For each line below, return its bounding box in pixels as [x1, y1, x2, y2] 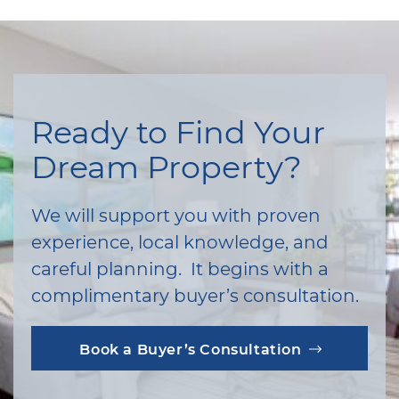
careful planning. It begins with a [31, 256, 329, 281]
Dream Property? [31, 145, 302, 187]
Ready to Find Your [31, 110, 325, 152]
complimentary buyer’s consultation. [31, 283, 359, 307]
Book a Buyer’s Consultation [79, 339, 302, 359]
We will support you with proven [31, 203, 321, 227]
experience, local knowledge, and [31, 230, 329, 254]
